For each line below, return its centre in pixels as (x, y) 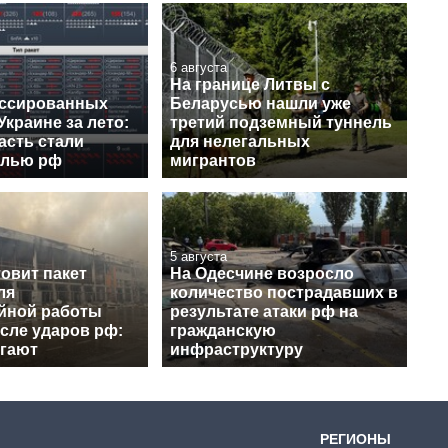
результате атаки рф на (264, 312)
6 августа (198, 68)
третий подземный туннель (281, 123)
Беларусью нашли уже (260, 104)
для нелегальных (240, 142)
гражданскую (223, 331)
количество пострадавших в (284, 293)
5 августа (198, 257)
